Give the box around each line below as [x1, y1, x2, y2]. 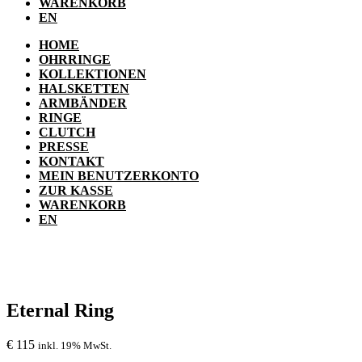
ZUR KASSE [39, 183, 113, 198]
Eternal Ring [6, 300, 114, 322]
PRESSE [39, 140, 89, 154]
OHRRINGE [39, 53, 111, 67]
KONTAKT [39, 154, 104, 169]
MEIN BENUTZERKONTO [39, 169, 199, 183]
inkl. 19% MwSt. [38, 339, 112, 351]
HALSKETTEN [39, 82, 129, 96]
